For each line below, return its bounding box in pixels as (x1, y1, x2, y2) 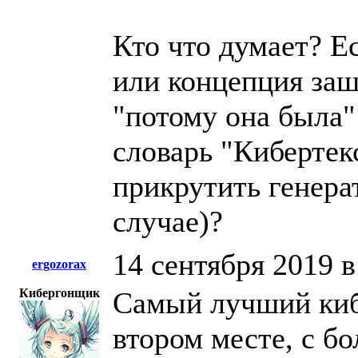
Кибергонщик (18, 286, 100, 300)
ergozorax (32, 257, 86, 272)
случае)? (113, 205, 223, 239)
